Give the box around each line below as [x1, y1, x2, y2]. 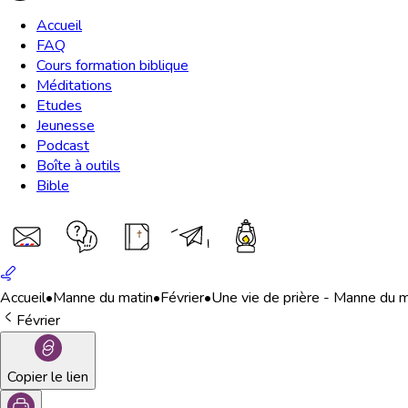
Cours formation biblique [36, 56, 189, 76]
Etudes [36, 96, 82, 116]
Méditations [36, 76, 112, 96]
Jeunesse [36, 116, 95, 136]
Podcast [36, 136, 89, 156]
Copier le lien [7, 367, 88, 387]
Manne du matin [53, 288, 153, 308]
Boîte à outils [36, 156, 120, 176]
